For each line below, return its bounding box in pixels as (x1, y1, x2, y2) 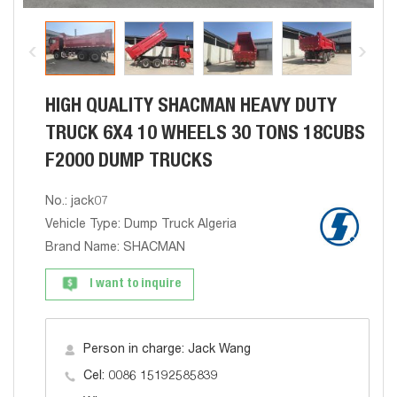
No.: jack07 (45, 196, 108, 208)
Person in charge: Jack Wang (83, 344, 251, 356)
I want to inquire (90, 278, 181, 291)
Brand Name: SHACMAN (45, 242, 185, 254)
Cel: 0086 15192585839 (83, 370, 218, 383)
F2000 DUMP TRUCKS (45, 152, 213, 172)
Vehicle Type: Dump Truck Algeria (45, 219, 237, 231)
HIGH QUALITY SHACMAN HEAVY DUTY (45, 97, 337, 117)
